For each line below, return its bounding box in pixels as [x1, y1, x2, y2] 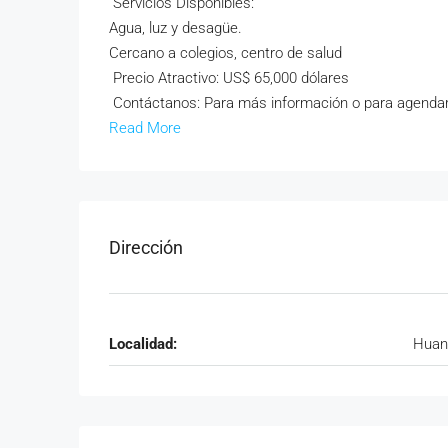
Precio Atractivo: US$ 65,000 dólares [109, 69, 349, 87]
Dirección [109, 236, 183, 258]
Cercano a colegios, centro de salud [109, 44, 342, 62]
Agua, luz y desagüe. [109, 19, 242, 37]
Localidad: [109, 335, 177, 353]
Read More [109, 119, 181, 137]
